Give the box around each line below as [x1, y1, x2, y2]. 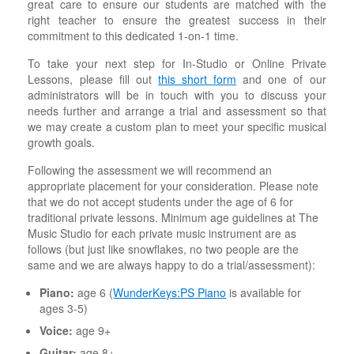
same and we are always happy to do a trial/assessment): [28, 257, 316, 273]
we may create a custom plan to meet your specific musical [28, 119, 326, 135]
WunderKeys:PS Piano [113, 284, 227, 301]
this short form [157, 71, 237, 88]
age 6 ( [74, 284, 114, 301]
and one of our [236, 71, 326, 88]
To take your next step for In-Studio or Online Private [28, 55, 326, 72]
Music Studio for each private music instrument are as [28, 225, 297, 242]
